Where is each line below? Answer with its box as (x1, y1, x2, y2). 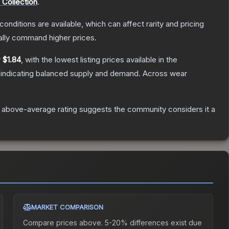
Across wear (143, 68, 187, 79)
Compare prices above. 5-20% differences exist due (23, 218, 202, 227)
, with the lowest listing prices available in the (21, 55, 177, 65)
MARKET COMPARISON (31, 203, 104, 212)
